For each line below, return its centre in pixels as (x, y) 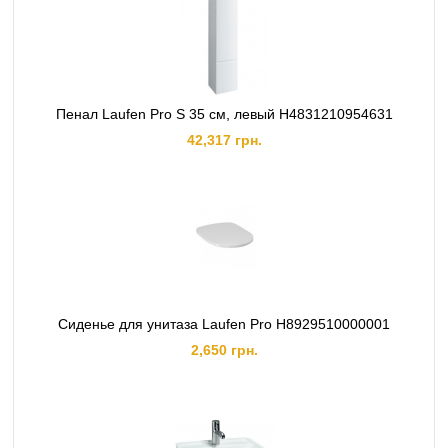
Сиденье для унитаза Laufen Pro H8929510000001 (224, 324)
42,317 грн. (224, 140)
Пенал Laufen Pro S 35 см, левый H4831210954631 (224, 114)
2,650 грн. (224, 350)
